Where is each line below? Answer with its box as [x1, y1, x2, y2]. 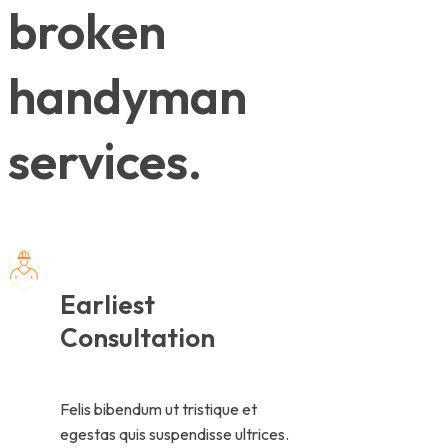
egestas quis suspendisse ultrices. [60, 424, 289, 445]
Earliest [60, 288, 155, 321]
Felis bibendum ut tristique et [60, 399, 257, 420]
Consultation [60, 321, 215, 354]
